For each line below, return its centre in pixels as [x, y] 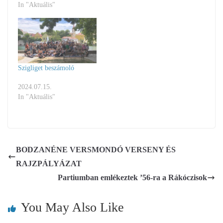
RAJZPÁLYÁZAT [49, 163]
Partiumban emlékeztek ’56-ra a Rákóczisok [132, 177]
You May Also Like [72, 207]
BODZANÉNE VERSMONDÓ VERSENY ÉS [96, 149]
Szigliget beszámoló [46, 68]
